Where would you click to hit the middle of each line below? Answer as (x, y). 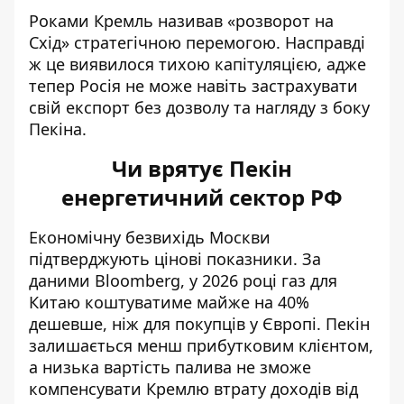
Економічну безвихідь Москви (150, 237)
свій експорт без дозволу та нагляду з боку (199, 107)
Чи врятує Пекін (202, 168)
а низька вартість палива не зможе (170, 367)
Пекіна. (58, 129)
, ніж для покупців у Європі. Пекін (236, 323)
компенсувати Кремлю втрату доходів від (193, 388)
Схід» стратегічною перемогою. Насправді (197, 42)
